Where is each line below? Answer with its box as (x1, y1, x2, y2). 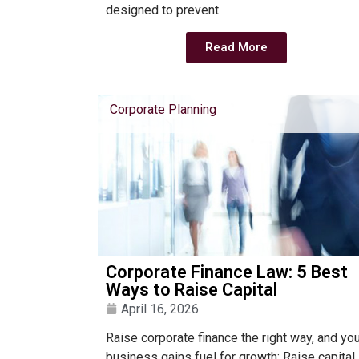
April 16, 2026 (121, 301, 199, 317)
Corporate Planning (110, 101, 216, 117)
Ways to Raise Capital (106, 279, 277, 300)
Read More (205, 39, 268, 54)
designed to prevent (106, 2, 219, 18)
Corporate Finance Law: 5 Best (106, 261, 348, 282)
